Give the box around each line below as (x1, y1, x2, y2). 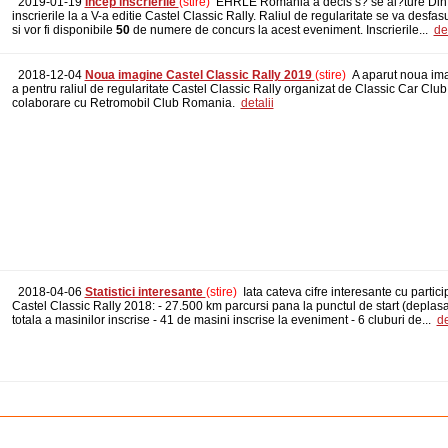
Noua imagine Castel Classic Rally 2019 (84, 68, 315, 83)
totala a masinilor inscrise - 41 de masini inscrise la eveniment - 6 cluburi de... (11, 313, 437, 327)
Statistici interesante (84, 285, 206, 299)
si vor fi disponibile (11, 22, 116, 37)
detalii (240, 96, 274, 111)
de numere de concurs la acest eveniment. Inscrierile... (129, 22, 434, 37)
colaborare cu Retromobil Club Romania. (11, 96, 241, 111)
